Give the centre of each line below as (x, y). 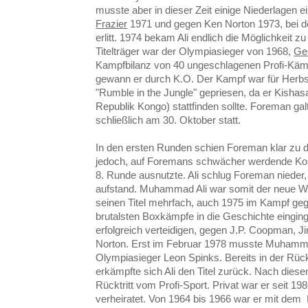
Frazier (112, 23)
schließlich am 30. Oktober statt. (168, 120)
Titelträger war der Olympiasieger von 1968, (195, 51)
